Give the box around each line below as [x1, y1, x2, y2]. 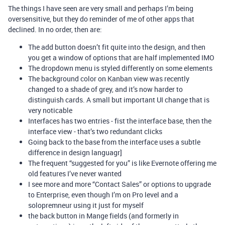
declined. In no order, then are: [8, 25, 102, 34]
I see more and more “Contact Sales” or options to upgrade [28, 179, 211, 189]
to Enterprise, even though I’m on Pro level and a [28, 190, 178, 199]
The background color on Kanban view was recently [28, 74, 189, 83]
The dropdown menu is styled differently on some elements [28, 63, 212, 73]
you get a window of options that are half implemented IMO [28, 53, 214, 62]
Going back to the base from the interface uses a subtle [28, 137, 200, 147]
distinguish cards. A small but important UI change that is [28, 95, 209, 104]
